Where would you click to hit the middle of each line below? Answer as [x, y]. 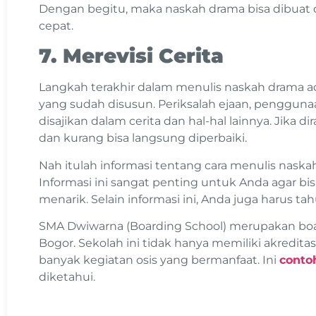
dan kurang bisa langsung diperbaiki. [144, 138]
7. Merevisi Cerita [131, 56]
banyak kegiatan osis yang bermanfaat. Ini [159, 260]
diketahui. [67, 277]
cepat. [57, 26]
